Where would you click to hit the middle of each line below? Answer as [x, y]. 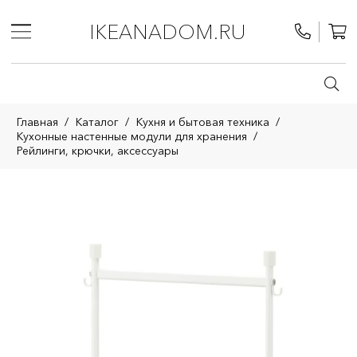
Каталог [97, 122]
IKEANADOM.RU [168, 31]
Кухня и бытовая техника [202, 122]
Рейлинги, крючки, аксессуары [98, 151]
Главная [37, 122]
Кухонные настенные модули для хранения [132, 136]
